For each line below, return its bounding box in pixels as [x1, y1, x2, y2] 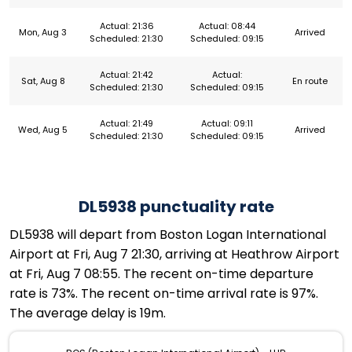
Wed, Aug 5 [18, 123, 68, 137]
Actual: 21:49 [100, 117, 153, 130]
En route [291, 75, 328, 88]
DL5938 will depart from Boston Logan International [9, 225, 326, 244]
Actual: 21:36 [99, 20, 154, 33]
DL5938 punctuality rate [78, 196, 274, 218]
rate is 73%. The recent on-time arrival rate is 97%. [9, 284, 318, 303]
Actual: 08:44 [198, 20, 255, 33]
